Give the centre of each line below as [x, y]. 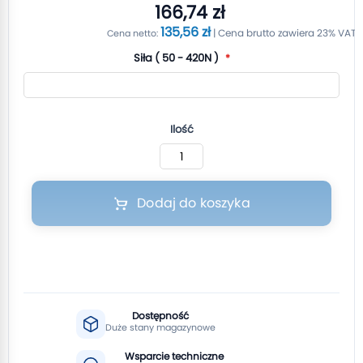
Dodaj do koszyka [194, 203]
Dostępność [160, 316]
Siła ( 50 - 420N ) [176, 58]
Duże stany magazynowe [160, 327]
